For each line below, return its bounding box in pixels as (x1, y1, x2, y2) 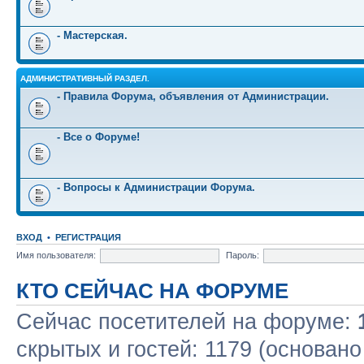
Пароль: (226, 249, 259, 260)
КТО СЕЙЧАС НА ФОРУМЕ (16, 279, 288, 302)
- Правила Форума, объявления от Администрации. (57, 90, 329, 102)
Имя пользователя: (16, 249, 96, 260)
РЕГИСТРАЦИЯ (55, 232, 121, 242)
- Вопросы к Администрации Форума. (57, 181, 255, 193)
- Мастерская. (57, 29, 128, 41)
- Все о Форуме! (57, 131, 140, 143)
